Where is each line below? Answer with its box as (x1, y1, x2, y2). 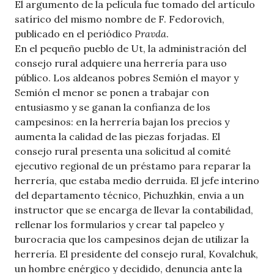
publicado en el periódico (15, 27, 135, 40)
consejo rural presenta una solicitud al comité (15, 144, 231, 157)
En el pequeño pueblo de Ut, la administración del (15, 42, 246, 54)
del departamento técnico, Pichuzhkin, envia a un (15, 188, 244, 201)
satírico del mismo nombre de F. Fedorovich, (15, 12, 224, 25)
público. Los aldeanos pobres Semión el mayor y (15, 71, 239, 84)
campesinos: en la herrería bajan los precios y (15, 115, 229, 128)
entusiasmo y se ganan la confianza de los (15, 100, 210, 113)
